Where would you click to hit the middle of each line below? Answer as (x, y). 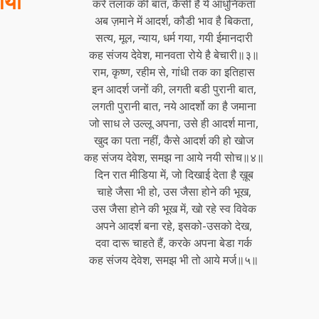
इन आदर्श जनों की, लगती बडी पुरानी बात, (174, 89)
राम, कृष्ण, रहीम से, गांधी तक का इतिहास (174, 72)
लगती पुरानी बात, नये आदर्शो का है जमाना (174, 106)
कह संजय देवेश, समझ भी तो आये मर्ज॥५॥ (174, 260)
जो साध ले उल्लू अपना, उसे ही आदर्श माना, (174, 123)
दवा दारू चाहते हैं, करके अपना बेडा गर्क (174, 242)
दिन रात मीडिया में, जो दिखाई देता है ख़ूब (174, 174)
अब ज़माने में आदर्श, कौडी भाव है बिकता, (174, 20)
